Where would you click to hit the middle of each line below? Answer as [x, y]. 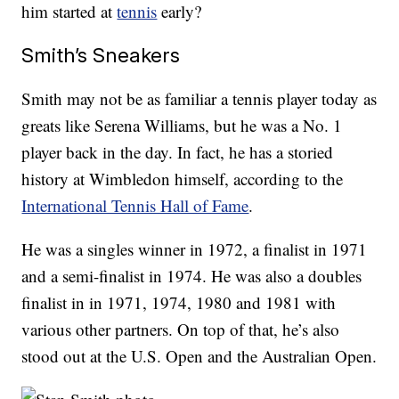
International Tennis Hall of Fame [135, 205]
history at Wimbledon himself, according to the [183, 178]
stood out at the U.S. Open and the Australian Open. [199, 355]
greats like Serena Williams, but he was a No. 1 [182, 125]
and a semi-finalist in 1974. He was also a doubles [192, 275]
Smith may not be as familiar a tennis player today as [199, 98]
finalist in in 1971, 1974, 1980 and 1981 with [179, 302]
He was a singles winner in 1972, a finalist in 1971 [195, 248]
